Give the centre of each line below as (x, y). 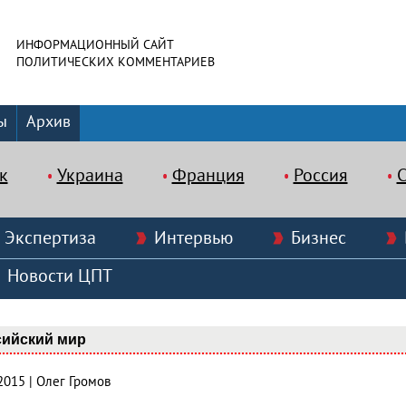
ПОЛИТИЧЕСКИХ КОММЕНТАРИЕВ (116, 62)
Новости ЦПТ (60, 276)
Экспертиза (50, 238)
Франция (208, 176)
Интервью (193, 238)
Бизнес (319, 238)
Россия (320, 176)
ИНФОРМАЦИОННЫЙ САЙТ (95, 45)
